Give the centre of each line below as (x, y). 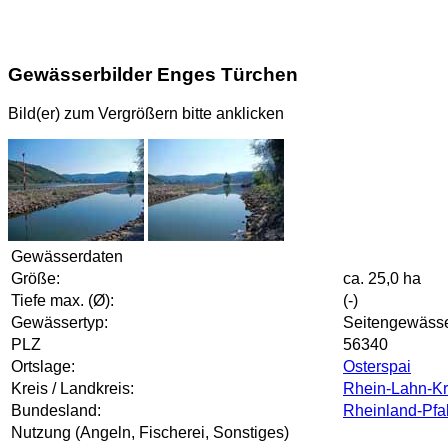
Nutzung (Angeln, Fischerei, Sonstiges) (150, 432)
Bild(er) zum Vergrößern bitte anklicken (146, 113)
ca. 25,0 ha (382, 278)
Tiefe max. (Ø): (62, 300)
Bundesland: (56, 410)
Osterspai (377, 366)
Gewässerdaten (67, 256)
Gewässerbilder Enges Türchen (153, 74)
